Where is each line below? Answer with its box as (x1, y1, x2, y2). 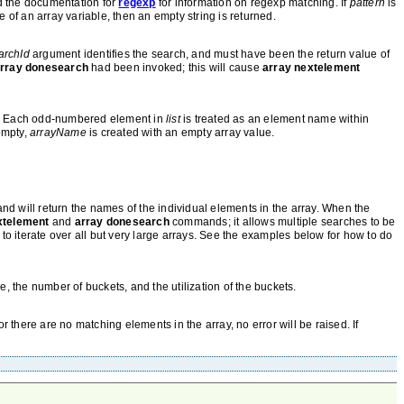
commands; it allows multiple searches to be (169, 216, 396, 228)
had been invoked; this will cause (88, 61, 263, 74)
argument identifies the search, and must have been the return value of (29, 48, 390, 60)
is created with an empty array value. (86, 126, 275, 139)
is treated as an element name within (179, 113, 370, 125)
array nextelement (262, 61, 361, 74)
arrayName (30, 126, 87, 139)
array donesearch (74, 216, 170, 228)
